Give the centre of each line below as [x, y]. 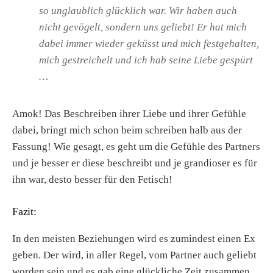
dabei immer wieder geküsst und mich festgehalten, [149, 44]
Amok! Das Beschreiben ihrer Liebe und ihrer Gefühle [129, 114]
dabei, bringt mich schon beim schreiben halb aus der [127, 130]
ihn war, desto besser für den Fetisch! [92, 180]
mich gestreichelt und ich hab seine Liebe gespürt [146, 60]
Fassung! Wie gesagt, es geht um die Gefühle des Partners [136, 147]
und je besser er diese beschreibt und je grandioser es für [135, 163]
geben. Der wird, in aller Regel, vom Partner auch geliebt [134, 255]
